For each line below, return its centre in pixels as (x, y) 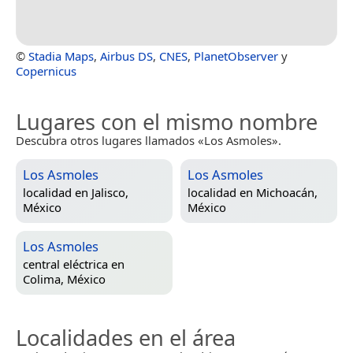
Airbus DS (126, 56)
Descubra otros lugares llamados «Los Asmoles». (149, 140)
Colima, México (64, 279)
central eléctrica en (74, 264)
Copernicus (46, 71)
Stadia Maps (61, 56)
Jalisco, (110, 193)
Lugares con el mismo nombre (167, 121)
